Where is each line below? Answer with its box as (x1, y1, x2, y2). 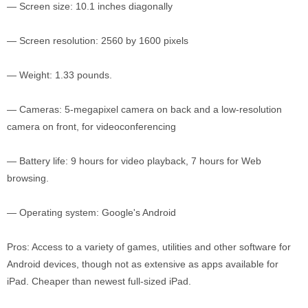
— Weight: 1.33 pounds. (7, 69, 112, 80)
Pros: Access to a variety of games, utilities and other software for (7, 241, 291, 252)
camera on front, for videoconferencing (7, 121, 176, 132)
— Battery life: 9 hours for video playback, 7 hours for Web (7, 155, 261, 166)
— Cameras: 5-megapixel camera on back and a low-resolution (7, 104, 282, 115)
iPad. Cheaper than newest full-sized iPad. (7, 276, 191, 287)
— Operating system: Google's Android (7, 207, 176, 218)
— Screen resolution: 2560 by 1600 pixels (7, 35, 188, 46)
